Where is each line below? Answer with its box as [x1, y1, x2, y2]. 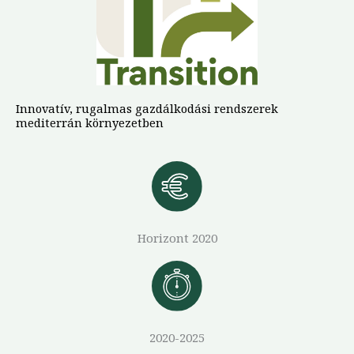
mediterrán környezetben [16, 115, 164, 131]
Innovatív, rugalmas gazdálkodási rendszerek [16, 100, 278, 117]
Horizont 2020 [137, 230, 217, 247]
